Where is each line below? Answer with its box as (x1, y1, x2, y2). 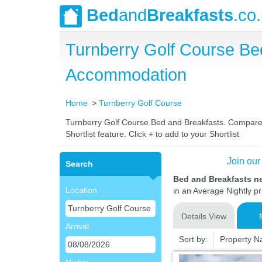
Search (65, 159, 93, 168)
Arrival (65, 222, 89, 231)
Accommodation (65, 65, 187, 84)
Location (65, 185, 97, 195)
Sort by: (178, 235, 208, 244)
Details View (181, 212, 226, 221)
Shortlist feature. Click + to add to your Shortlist (65, 129, 239, 139)
